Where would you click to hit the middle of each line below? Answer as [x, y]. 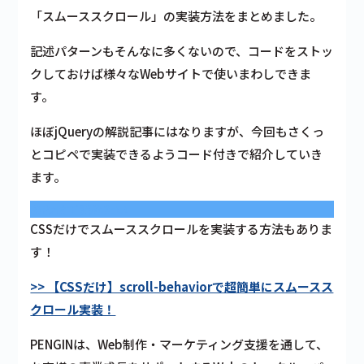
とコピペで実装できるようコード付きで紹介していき [177, 154]
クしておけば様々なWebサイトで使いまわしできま [171, 73]
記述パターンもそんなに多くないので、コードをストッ [182, 50]
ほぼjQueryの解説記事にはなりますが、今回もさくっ [178, 131]
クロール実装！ [73, 309]
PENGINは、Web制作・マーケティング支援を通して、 [180, 344]
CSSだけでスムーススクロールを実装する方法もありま [182, 228]
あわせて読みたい [79, 209]
